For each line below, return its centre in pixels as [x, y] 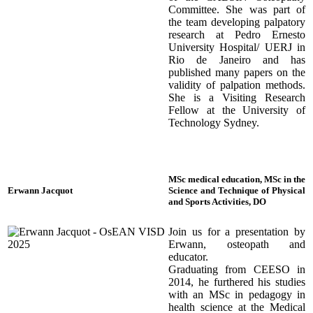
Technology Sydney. [215, 122]
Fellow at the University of [237, 110]
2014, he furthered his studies [237, 282]
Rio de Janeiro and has [237, 59]
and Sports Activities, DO [217, 201]
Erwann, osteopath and [237, 244]
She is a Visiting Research [237, 97]
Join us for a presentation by [237, 231]
